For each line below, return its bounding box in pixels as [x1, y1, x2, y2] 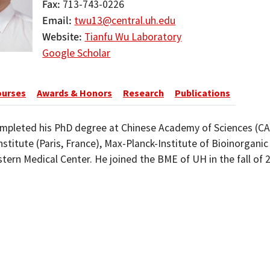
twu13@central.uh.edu [74, 14, 176, 27]
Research [123, 87, 164, 99]
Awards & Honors [37, 87, 112, 99]
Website [42, 30, 80, 45]
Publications [175, 87, 230, 99]
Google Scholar [42, 46, 111, 60]
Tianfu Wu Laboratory [84, 30, 182, 43]
